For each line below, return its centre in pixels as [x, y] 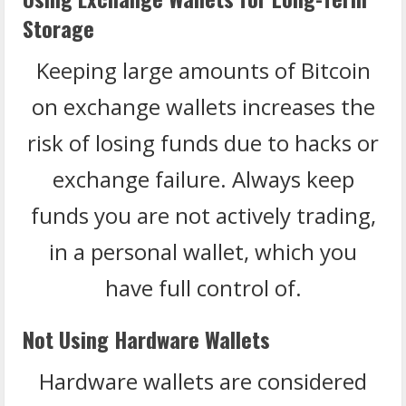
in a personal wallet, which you [203, 251]
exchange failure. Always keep [203, 179]
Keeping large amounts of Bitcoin [203, 70]
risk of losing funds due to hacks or [203, 142]
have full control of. [203, 287]
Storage [58, 28]
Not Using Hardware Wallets [146, 338]
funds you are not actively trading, [203, 215]
